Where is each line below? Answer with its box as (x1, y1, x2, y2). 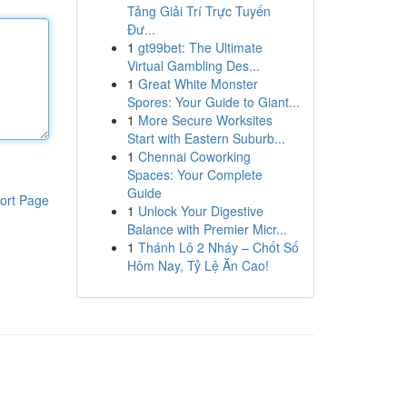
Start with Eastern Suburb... (126, 129, 285, 147)
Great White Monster (137, 74, 258, 93)
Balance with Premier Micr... (126, 220, 287, 238)
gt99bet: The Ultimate (137, 38, 263, 56)
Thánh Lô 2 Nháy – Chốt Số (137, 238, 299, 256)
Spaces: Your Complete (126, 165, 263, 184)
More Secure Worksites (137, 111, 273, 129)
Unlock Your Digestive (137, 202, 263, 220)
